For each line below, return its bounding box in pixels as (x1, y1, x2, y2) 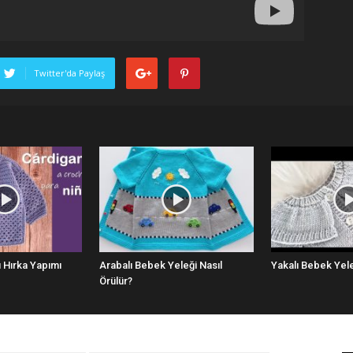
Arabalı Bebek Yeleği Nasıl (99, 259, 222, 272)
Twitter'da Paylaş (34, 66, 105, 79)
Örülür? (99, 275, 132, 288)
